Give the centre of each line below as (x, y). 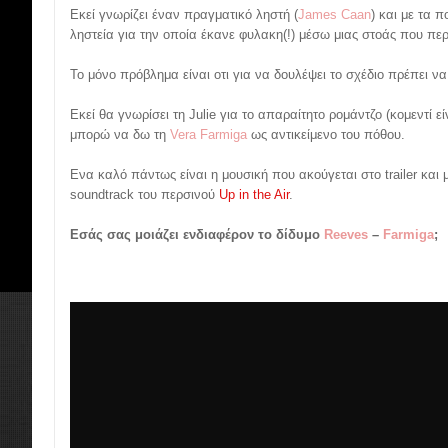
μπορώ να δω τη (120, 134)
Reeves (346, 234)
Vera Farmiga (208, 134)
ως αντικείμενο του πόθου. (326, 134)
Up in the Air (254, 194)
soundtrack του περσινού (144, 194)
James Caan (334, 14)
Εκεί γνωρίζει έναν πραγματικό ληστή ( (184, 14)
